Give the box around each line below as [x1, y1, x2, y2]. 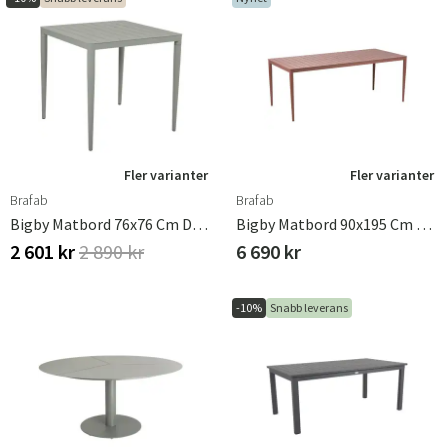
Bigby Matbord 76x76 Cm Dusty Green [192, 214, 208, 234]
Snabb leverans [270, 300, 348, 315]
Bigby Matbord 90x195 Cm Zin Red [416, 214, 432, 234]
